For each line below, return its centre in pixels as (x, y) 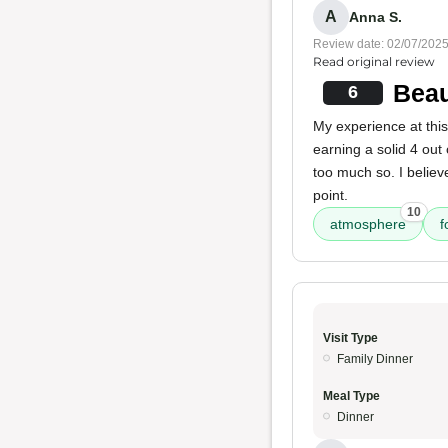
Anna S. (375, 16)
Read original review (374, 61)
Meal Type (351, 396)
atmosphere (368, 224)
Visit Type (350, 338)
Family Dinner (375, 359)
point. (330, 195)
